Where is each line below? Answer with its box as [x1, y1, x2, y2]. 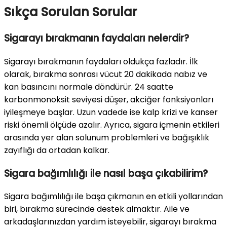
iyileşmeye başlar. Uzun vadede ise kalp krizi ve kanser [4, 106, 218, 118]
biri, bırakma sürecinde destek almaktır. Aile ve [4, 203, 190, 215]
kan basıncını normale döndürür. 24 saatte [4, 81, 173, 93]
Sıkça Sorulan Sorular [4, 4, 137, 21]
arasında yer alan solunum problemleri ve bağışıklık [4, 131, 209, 143]
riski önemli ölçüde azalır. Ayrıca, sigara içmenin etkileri [4, 119, 219, 131]
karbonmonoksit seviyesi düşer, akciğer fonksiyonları [4, 93, 213, 105]
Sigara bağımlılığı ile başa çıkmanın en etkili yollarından [4, 191, 223, 203]
